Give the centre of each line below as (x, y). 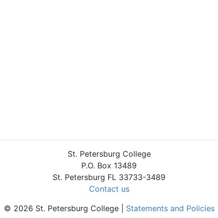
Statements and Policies (170, 208)
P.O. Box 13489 (109, 165)
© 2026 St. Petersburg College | (65, 208)
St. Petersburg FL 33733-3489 (109, 177)
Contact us (109, 189)
